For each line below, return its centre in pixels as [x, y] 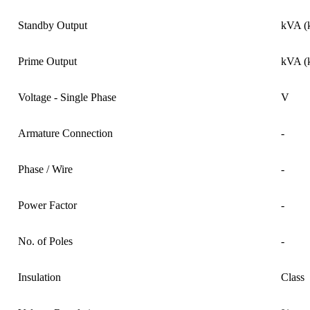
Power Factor [47, 206]
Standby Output [53, 26]
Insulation [39, 277]
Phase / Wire [45, 170]
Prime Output [47, 62]
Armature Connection [65, 134]
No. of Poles [45, 241]
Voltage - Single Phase [67, 98]
